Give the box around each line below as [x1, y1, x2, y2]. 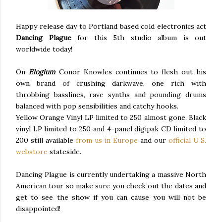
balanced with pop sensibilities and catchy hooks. [16, 102, 178, 111]
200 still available [16, 136, 76, 145]
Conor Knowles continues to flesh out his [58, 67, 206, 76]
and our [138, 136, 168, 145]
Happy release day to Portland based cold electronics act [16, 22, 206, 31]
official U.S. [168, 136, 206, 145]
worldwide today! [16, 45, 72, 54]
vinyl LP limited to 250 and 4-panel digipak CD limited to [16, 124, 206, 133]
